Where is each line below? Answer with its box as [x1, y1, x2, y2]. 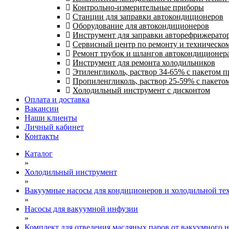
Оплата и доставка [25, 95, 89, 104]
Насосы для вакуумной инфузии [25, 204, 138, 213]
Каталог [25, 149, 53, 158]
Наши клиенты [25, 113, 77, 122]
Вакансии [25, 104, 59, 113]
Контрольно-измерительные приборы [73, 3, 204, 12]
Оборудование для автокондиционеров [73, 21, 209, 30]
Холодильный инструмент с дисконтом [73, 86, 210, 95]
